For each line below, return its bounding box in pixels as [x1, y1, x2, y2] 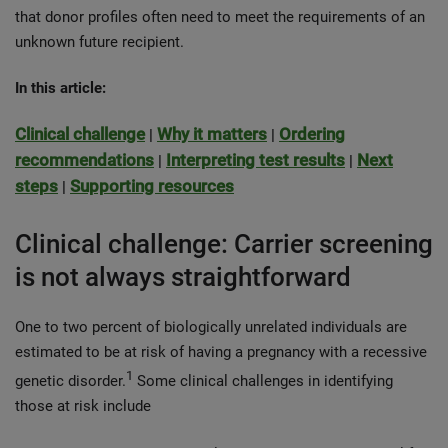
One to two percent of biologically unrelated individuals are [15, 318, 407, 336]
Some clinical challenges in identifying [133, 372, 393, 390]
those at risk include [15, 397, 155, 415]
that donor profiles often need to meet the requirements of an [15, 8, 425, 26]
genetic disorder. [15, 372, 126, 390]
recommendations [15, 150, 154, 170]
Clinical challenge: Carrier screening [15, 229, 433, 259]
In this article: [15, 79, 106, 97]
